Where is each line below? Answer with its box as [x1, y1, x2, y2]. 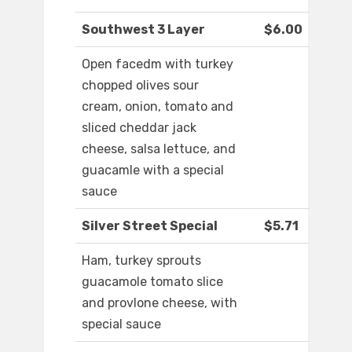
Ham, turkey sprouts [82, 253, 201, 269]
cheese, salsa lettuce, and [82, 141, 236, 157]
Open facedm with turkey [82, 57, 233, 72]
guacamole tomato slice [82, 274, 223, 290]
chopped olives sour [82, 78, 199, 93]
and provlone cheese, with [82, 295, 237, 311]
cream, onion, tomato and [82, 99, 233, 115]
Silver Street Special [82, 218, 218, 234]
